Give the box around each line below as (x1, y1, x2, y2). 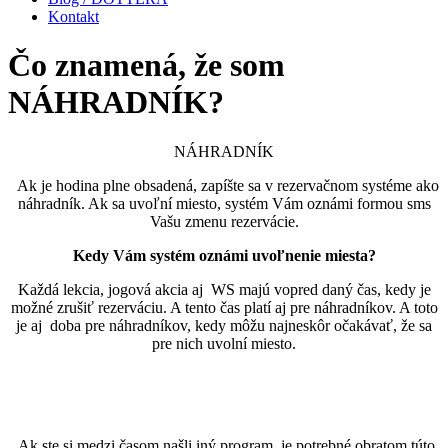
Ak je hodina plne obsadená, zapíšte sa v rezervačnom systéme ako (9, 176, 439, 194)
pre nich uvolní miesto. (152, 334, 296, 352)
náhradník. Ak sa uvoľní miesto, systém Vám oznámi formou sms (17, 194, 431, 212)
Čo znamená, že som (8, 47, 285, 84)
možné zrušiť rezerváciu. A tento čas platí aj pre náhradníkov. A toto (10, 298, 438, 316)
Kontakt (48, 8, 99, 25)
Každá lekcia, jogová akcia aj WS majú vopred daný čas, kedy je (17, 280, 431, 298)
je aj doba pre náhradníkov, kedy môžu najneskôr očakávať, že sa (16, 316, 432, 334)
